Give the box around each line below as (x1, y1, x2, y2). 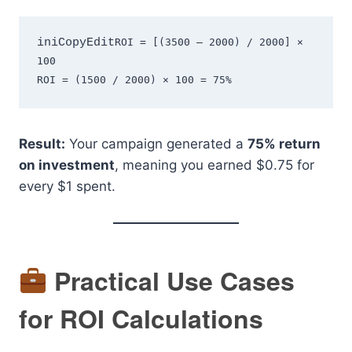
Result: (19, 135, 65, 152)
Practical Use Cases (47, 262, 295, 299)
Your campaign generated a (65, 135, 247, 152)
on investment (19, 156, 115, 173)
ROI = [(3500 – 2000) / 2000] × (114, 36, 303, 49)
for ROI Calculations (19, 299, 263, 336)
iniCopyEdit (36, 36, 115, 50)
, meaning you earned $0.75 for (115, 156, 314, 173)
